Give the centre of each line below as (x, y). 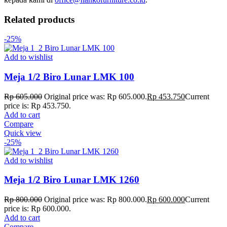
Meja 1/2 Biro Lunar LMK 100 (69, 77)
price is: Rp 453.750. (37, 105)
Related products (39, 19)
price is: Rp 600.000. (37, 209)
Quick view (23, 133)
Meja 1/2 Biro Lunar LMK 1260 (72, 180)
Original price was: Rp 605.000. (96, 96)
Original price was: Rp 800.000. (96, 200)
